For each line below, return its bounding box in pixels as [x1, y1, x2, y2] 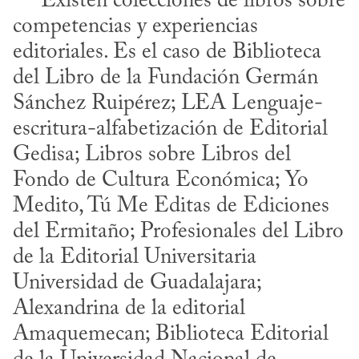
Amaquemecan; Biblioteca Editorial [13, 324, 329, 346]
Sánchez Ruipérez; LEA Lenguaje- [13, 93, 323, 115]
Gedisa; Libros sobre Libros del [13, 144, 291, 167]
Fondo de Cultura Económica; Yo [13, 170, 309, 192]
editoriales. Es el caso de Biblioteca [13, 42, 321, 64]
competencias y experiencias [13, 16, 258, 38]
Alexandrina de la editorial [13, 298, 245, 321]
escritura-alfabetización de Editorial [13, 119, 328, 141]
